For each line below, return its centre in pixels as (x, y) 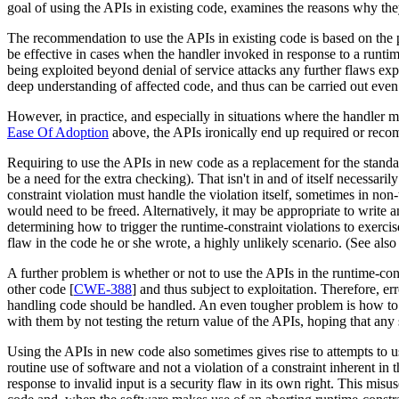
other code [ (41, 289)
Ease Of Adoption (58, 133)
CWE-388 (103, 289)
